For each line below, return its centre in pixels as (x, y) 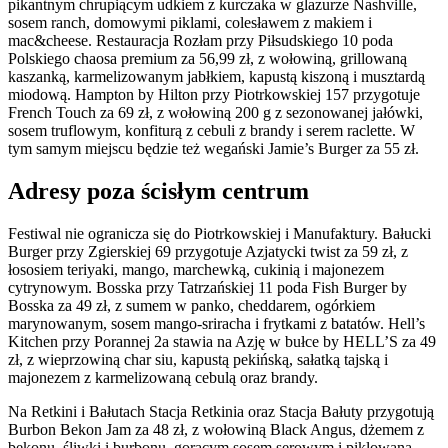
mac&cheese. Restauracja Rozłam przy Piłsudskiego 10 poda (200, 41)
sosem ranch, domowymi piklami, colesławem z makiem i (190, 23)
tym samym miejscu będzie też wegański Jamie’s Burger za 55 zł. (213, 149)
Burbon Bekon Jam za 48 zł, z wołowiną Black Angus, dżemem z (216, 430)
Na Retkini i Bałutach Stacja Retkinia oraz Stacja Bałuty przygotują (221, 412)
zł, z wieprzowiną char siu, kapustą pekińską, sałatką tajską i (198, 360)
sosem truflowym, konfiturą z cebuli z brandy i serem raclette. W (211, 131)
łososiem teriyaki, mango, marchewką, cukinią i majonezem (196, 270)
